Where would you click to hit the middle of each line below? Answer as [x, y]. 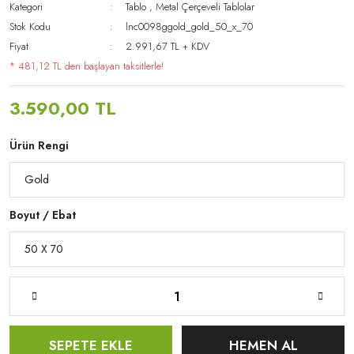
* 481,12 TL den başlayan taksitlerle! [87, 66]
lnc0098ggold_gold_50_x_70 [190, 26]
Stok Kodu [30, 26]
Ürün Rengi [39, 145]
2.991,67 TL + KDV [168, 46]
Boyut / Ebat [43, 215]
